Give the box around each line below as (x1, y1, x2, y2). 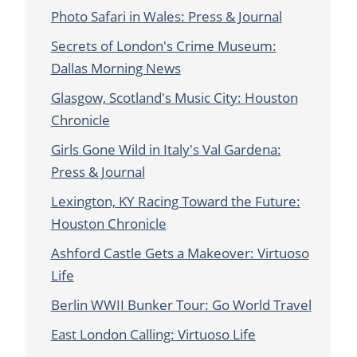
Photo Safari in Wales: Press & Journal (50, 7, 282, 26)
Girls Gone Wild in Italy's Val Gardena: (50, 140, 281, 159)
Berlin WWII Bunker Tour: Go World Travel (50, 296, 312, 315)
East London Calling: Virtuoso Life (50, 325, 256, 344)
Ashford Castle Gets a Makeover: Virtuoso (50, 244, 309, 263)
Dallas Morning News (50, 59, 181, 78)
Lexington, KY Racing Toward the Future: (50, 192, 300, 211)
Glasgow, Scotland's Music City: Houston (50, 88, 298, 108)
